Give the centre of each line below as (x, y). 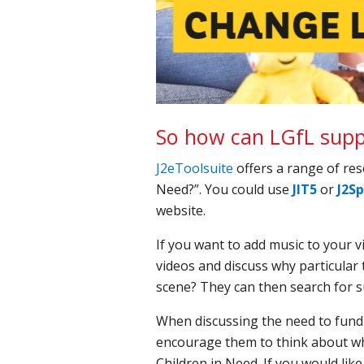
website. (182, 210)
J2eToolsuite (195, 168)
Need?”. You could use (223, 189)
